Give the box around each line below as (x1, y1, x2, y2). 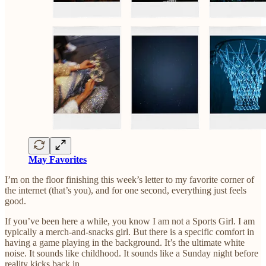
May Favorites (28, 154, 87, 165)
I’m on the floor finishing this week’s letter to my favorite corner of (5, 175, 254, 185)
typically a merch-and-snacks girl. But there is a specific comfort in (5, 227, 254, 237)
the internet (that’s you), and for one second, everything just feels (5, 185, 246, 196)
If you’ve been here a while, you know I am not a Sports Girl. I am (5, 216, 255, 227)
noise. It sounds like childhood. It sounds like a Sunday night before (5, 248, 258, 259)
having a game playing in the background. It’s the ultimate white (5, 237, 245, 248)
